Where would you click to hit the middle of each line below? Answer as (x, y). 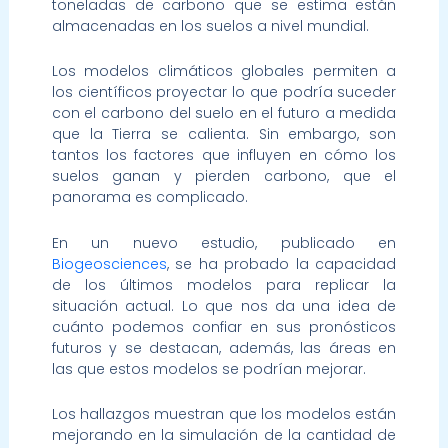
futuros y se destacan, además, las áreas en (224, 347)
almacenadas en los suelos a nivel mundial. (210, 25)
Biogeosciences (109, 263)
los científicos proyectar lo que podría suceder (224, 92)
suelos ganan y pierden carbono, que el (224, 176)
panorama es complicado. (149, 197)
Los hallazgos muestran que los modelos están (224, 414)
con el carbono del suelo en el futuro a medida (224, 113)
